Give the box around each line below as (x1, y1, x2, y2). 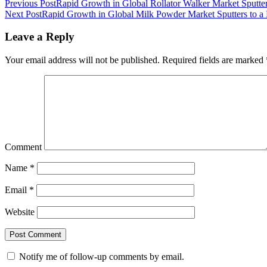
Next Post (5, 8, 42, 19)
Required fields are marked (160, 55, 266, 66)
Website (5, 207, 35, 218)
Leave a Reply (5, 30, 74, 44)
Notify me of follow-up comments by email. (19, 252, 184, 262)
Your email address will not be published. (5, 55, 160, 66)
